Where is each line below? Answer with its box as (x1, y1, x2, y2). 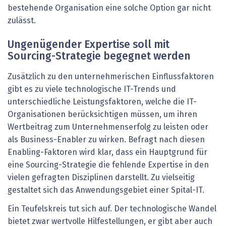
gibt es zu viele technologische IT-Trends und (8, 85, 176, 93)
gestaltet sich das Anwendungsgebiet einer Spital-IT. (8, 186, 204, 194)
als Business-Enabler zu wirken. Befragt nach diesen (8, 135, 205, 144)
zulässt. (8, 16, 36, 25)
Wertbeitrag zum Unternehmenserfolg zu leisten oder (8, 123, 208, 131)
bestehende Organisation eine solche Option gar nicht (8, 4, 211, 12)
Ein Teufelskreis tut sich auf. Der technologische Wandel (8, 205, 216, 213)
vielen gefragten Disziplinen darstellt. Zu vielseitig (8, 173, 195, 182)
